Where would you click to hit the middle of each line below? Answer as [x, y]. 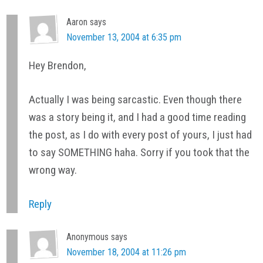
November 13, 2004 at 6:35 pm [124, 37]
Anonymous [88, 237]
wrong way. [53, 170]
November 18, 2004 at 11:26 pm [127, 252]
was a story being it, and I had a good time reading [138, 117]
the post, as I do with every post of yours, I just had [141, 134]
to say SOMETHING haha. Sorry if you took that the [139, 152]
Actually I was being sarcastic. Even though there [136, 99]
